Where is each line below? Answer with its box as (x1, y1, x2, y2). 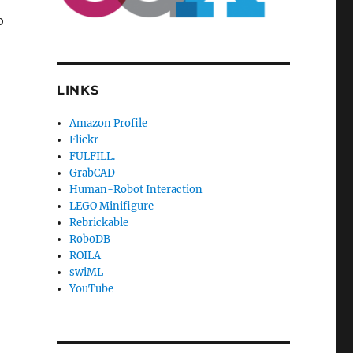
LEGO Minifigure (69, 199, 154, 214)
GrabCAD (69, 166, 116, 180)
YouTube (69, 282, 114, 296)
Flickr (69, 133, 99, 147)
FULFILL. (69, 150, 116, 164)
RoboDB (69, 232, 111, 247)
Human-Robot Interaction (69, 183, 203, 197)
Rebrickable (69, 216, 129, 230)
